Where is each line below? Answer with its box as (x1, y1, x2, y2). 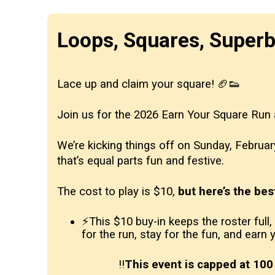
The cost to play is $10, (57, 185, 178, 198)
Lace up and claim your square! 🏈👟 (57, 77, 241, 91)
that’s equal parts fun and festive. (57, 154, 224, 168)
